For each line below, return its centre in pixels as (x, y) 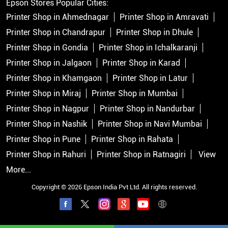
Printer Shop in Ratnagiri (141, 155)
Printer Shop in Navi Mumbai (150, 124)
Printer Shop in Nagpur (48, 109)
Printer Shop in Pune (43, 139)
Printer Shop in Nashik (47, 124)
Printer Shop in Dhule (154, 33)
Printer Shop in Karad (141, 63)
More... (19, 170)
